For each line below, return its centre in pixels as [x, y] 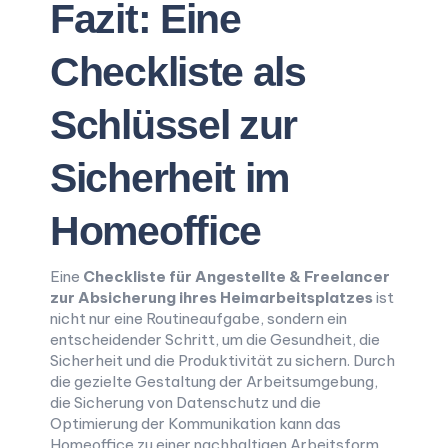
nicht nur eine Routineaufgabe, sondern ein [198, 318]
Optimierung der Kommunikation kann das [195, 423]
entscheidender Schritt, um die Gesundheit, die [215, 339]
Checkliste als [178, 72]
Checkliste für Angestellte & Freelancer [236, 276]
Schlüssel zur [174, 125]
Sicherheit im [170, 178]
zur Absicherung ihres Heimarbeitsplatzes [211, 297]
